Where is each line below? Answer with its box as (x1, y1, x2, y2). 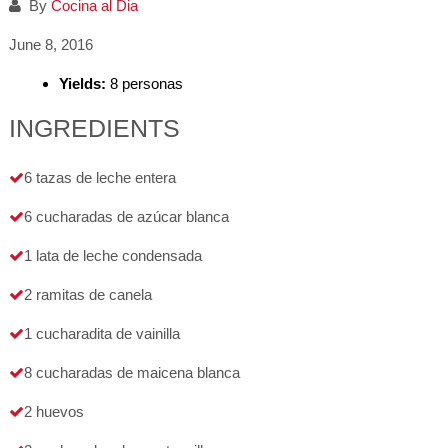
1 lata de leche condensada (23, 247, 202, 264)
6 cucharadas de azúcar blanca (23, 208, 229, 225)
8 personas (105, 75, 183, 92)
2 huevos (23, 403, 84, 420)
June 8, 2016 (8, 36, 93, 53)
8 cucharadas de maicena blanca (23, 364, 240, 381)
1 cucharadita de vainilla (23, 325, 180, 342)
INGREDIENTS (8, 114, 180, 142)
